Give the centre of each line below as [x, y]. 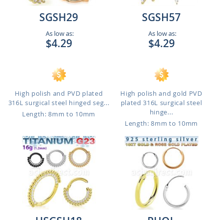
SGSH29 [59, 17]
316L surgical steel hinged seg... [59, 103]
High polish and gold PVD [161, 93]
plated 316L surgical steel [161, 103]
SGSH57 [161, 17]
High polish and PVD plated [59, 93]
